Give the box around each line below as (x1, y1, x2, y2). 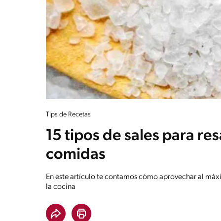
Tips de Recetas (46, 110, 91, 118)
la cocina (46, 183, 75, 191)
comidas (46, 147, 106, 163)
